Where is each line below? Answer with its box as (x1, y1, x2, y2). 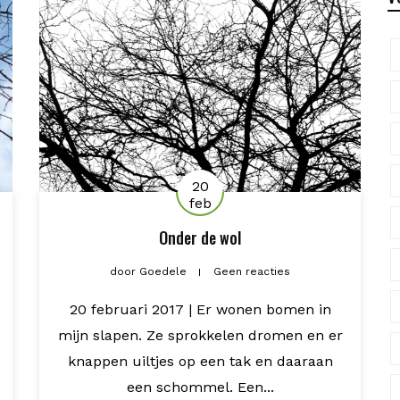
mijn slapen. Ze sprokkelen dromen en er (57, 326, 343, 344)
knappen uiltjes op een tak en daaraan (67, 352, 333, 370)
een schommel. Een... (126, 378, 274, 396)
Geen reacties (213, 264, 290, 278)
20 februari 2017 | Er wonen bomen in (69, 300, 331, 318)
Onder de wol (159, 225, 241, 249)
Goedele (136, 264, 190, 278)
